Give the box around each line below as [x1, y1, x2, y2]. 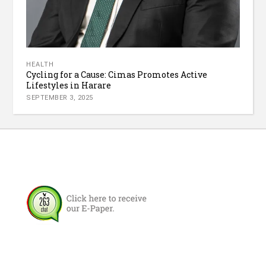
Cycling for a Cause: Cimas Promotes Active [26, 68, 208, 80]
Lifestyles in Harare [26, 79, 112, 91]
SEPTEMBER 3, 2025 [26, 93, 93, 102]
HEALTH [26, 60, 55, 68]
